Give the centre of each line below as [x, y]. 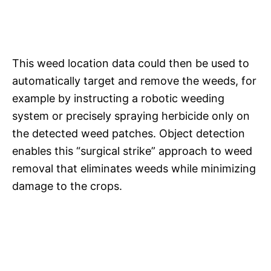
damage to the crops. [67, 186]
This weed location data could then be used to [131, 64]
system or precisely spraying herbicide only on [131, 116]
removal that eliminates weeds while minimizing [134, 169]
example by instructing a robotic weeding [118, 99]
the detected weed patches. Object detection [129, 134]
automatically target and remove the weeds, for [134, 81]
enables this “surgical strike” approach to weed [132, 151]
